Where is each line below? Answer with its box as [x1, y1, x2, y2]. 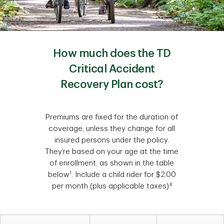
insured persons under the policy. [54, 136, 169, 144]
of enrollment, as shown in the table [49, 159, 174, 167]
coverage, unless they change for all [48, 124, 175, 132]
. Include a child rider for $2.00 [71, 170, 176, 178]
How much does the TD [52, 47, 171, 59]
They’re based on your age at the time [45, 147, 179, 155]
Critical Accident [69, 63, 155, 74]
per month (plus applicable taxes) [51, 182, 169, 190]
